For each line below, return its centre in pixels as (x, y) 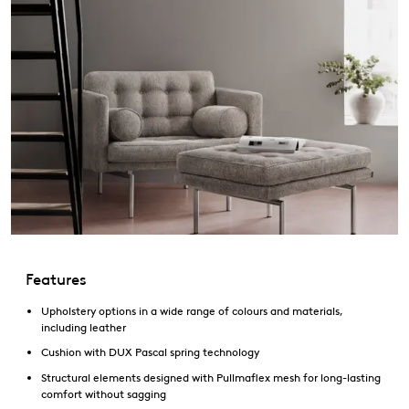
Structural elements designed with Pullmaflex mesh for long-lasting (211, 377)
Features (56, 279)
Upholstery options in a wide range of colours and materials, (192, 310)
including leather (84, 327)
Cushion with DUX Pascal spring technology (150, 352)
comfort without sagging (104, 393)
